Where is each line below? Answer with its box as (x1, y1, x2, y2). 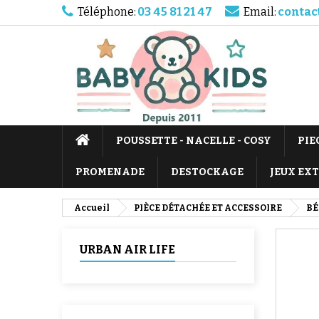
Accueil (74, 203, 110, 213)
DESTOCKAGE (171, 166, 244, 178)
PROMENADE (75, 166, 145, 178)
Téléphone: (78, 5, 136, 19)
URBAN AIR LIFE (80, 243, 175, 256)
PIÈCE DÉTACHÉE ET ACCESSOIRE (134, 203, 282, 213)
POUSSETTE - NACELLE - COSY (116, 135, 271, 147)
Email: (244, 5, 276, 19)
